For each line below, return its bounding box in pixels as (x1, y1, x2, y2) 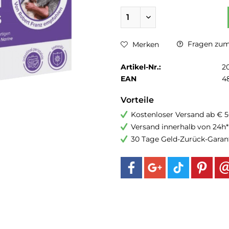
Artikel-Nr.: (121, 62, 161, 72)
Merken (132, 40, 159, 49)
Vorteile (121, 95, 154, 105)
